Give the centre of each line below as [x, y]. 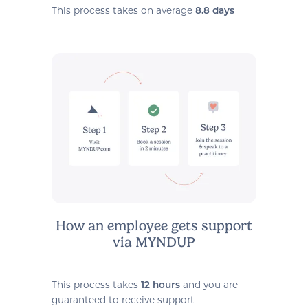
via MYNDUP [154, 242]
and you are [209, 284]
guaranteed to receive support [123, 299]
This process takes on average [123, 10]
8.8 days [214, 11]
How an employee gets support [154, 225]
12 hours [160, 285]
